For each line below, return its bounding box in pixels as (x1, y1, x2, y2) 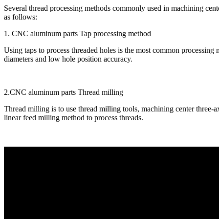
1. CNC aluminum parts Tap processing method (4, 29, 151, 38)
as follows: (4, 13, 37, 22)
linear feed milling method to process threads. (4, 113, 143, 122)
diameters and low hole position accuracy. (4, 55, 132, 64)
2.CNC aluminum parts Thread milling (4, 88, 123, 97)
